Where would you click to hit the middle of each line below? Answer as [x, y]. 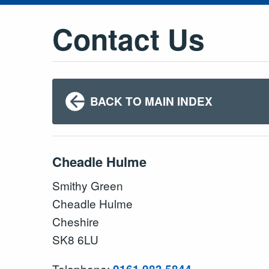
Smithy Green [88, 185]
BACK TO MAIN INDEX [151, 101]
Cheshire [76, 221]
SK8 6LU [75, 239]
